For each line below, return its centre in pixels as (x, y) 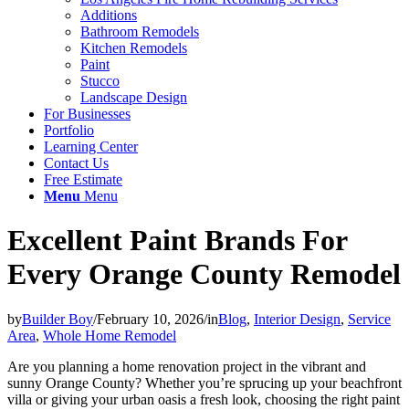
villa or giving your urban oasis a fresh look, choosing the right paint (204, 399)
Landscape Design (134, 97)
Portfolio (69, 130)
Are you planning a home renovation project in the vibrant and (187, 366)
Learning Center (91, 147)
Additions (109, 15)
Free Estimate (83, 179)
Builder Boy (58, 319)
